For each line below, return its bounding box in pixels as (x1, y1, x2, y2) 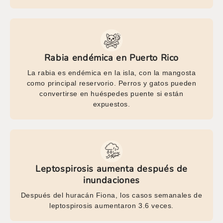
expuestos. (93, 100, 130, 108)
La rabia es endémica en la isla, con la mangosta (27, 68, 196, 77)
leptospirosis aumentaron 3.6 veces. (49, 201, 174, 210)
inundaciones (83, 174, 140, 186)
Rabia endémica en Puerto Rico (44, 51, 179, 64)
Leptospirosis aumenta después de (35, 162, 188, 175)
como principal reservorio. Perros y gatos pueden (26, 79, 197, 87)
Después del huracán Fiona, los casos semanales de (20, 191, 203, 199)
